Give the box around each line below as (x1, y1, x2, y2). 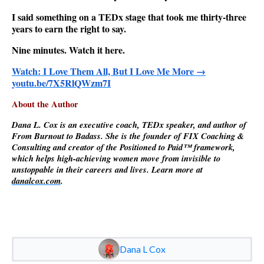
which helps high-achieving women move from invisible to (12, 151, 220, 164)
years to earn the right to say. (12, 21, 126, 35)
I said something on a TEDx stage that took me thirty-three (12, 9, 246, 24)
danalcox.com (12, 174, 61, 187)
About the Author (12, 97, 78, 110)
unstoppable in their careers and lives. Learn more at (12, 163, 203, 176)
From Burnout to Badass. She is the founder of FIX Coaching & (12, 129, 244, 142)
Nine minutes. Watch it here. (12, 42, 125, 57)
